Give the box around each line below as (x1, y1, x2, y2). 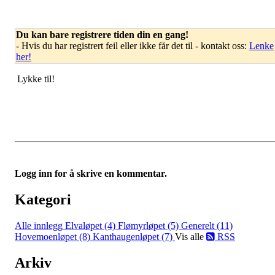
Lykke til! (15, 74, 55, 85)
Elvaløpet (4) (65, 220, 118, 231)
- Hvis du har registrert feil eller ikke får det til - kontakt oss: (16, 41, 249, 52)
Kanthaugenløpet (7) (93, 231, 175, 242)
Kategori (15, 192, 71, 208)
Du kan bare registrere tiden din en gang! (16, 29, 188, 41)
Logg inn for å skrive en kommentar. (15, 168, 167, 179)
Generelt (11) (181, 220, 233, 231)
